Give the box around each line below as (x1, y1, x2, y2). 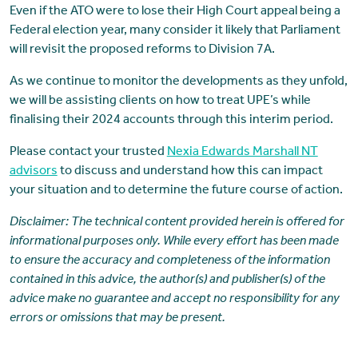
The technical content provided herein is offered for (70, 216, 344, 229)
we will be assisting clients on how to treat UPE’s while (9, 94, 311, 108)
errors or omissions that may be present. (9, 312, 225, 325)
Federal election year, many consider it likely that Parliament (9, 24, 340, 38)
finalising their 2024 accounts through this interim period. (9, 113, 333, 127)
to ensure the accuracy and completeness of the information (9, 254, 330, 268)
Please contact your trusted (9, 145, 167, 159)
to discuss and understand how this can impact (57, 165, 323, 178)
